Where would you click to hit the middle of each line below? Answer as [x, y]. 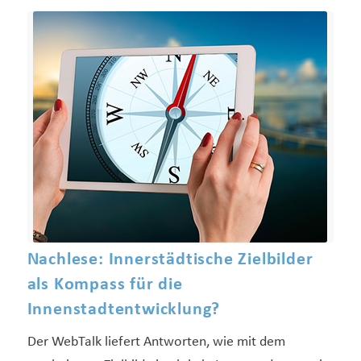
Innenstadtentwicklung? [124, 310]
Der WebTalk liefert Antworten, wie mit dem [156, 342]
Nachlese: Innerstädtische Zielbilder [170, 260]
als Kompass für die [105, 285]
